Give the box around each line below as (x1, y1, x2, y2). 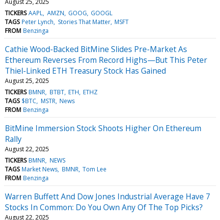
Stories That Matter (57, 17, 110, 26)
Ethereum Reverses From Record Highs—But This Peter (5, 54, 207, 65)
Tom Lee (82, 165, 107, 173)
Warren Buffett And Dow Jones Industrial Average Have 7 (5, 191, 210, 202)
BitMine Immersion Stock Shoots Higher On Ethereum (5, 122, 201, 134)
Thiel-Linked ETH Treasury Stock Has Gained (5, 65, 166, 76)
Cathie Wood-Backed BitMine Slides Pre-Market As (5, 43, 187, 55)
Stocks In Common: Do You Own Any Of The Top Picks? (5, 201, 203, 213)
